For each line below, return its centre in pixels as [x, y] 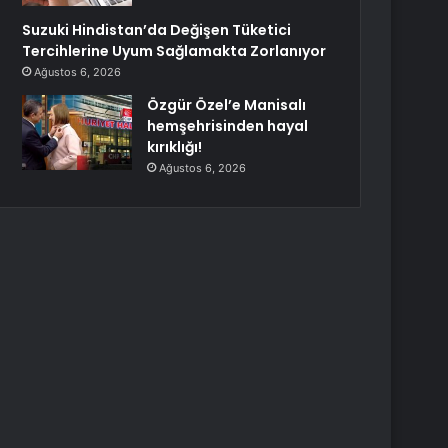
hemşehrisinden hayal [228, 126]
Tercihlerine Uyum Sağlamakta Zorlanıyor [174, 51]
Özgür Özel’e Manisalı [227, 105]
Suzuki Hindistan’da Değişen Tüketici [157, 30]
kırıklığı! [175, 147]
